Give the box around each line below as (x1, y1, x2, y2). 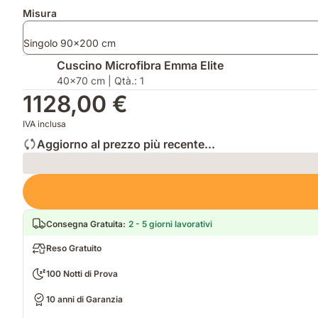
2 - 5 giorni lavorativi (128, 218, 212, 229)
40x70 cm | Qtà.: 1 (57, 74, 144, 87)
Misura (23, 6, 57, 19)
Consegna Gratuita (46, 218, 123, 229)
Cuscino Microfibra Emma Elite (57, 57, 224, 72)
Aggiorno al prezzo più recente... (37, 136, 215, 151)
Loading (23, 174, 60, 187)
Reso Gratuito (46, 242, 102, 253)
